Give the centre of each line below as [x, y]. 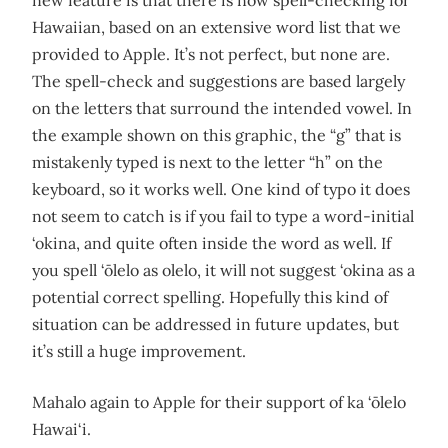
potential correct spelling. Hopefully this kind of [210, 297]
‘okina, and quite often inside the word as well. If [211, 243]
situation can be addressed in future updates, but [215, 324]
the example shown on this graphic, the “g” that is [216, 135]
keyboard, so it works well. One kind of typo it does [221, 189]
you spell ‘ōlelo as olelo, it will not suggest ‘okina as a [223, 270]
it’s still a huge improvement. [139, 351]
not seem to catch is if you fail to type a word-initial [223, 216]
